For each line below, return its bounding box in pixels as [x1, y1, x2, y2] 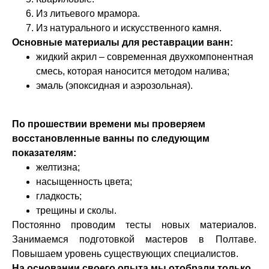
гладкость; [36, 191, 82, 201]
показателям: [12, 148, 76, 158]
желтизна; [36, 162, 80, 172]
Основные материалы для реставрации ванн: [12, 37, 233, 47]
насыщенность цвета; [36, 177, 132, 187]
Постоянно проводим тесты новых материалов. [12, 220, 256, 230]
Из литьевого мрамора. [36, 8, 140, 19]
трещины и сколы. [36, 205, 116, 216]
